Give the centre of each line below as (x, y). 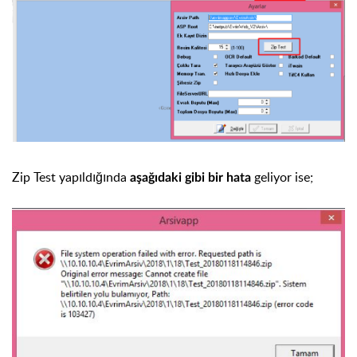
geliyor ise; (284, 177)
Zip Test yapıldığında (71, 177)
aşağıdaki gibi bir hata (192, 178)
